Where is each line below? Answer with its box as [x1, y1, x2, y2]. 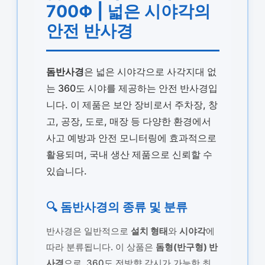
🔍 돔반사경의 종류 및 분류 [46, 199, 188, 214]
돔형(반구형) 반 [155, 241, 218, 253]
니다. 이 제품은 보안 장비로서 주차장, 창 [46, 98, 218, 111]
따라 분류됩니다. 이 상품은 [46, 241, 156, 253]
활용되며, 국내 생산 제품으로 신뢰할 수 [46, 148, 212, 160]
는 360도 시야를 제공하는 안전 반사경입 [46, 82, 218, 94]
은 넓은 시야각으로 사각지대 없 [83, 65, 216, 77]
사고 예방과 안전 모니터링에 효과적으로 [46, 131, 216, 144]
